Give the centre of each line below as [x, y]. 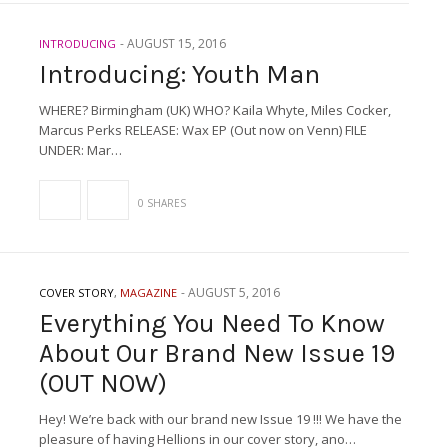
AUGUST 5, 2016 [234, 292]
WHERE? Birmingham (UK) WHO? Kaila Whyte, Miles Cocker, [215, 110]
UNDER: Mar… [80, 150]
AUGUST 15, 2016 [176, 43]
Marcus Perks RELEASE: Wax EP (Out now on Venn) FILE [203, 130]
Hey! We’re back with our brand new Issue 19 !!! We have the [220, 419]
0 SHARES [162, 202]
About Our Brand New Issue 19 [217, 353]
